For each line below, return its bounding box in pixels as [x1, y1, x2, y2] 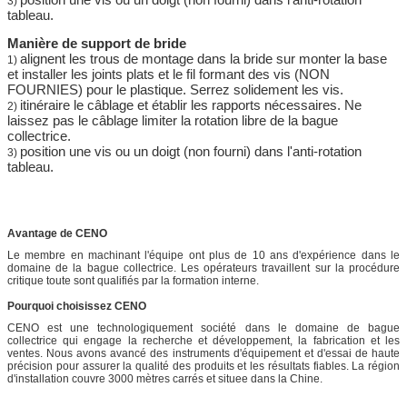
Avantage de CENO [7, 227, 107, 241]
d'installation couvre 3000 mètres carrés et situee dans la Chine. [7, 372, 323, 386]
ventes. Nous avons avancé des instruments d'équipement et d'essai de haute [7, 347, 400, 361]
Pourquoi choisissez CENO [7, 300, 146, 313]
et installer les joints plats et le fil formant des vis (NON [7, 66, 330, 83]
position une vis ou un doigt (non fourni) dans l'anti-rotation [20, 144, 362, 160]
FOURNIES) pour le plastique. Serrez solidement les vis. [7, 82, 343, 98]
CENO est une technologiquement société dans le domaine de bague [7, 322, 400, 335]
